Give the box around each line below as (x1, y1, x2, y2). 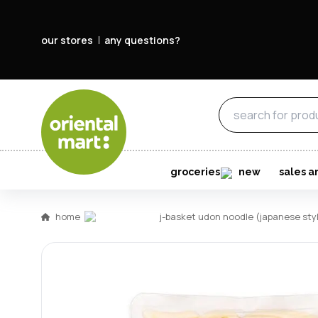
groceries (170, 166, 220, 177)
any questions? (104, 33, 180, 47)
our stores (41, 33, 93, 47)
